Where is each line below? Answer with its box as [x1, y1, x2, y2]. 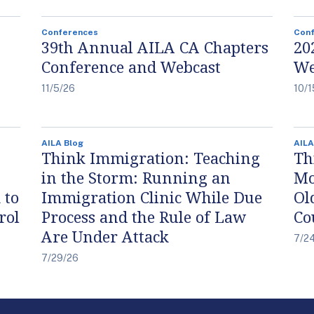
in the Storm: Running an [41, 167, 231, 188]
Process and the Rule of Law [41, 206, 246, 227]
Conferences [41, 27, 98, 37]
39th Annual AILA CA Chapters [41, 36, 268, 57]
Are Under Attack [41, 226, 169, 247]
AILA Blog [41, 138, 83, 148]
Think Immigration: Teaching [41, 147, 260, 168]
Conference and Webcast [41, 56, 221, 77]
